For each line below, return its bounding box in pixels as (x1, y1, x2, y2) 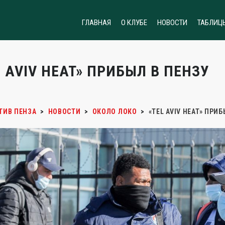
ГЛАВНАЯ (82, 18, 111, 27)
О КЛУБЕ (121, 18, 147, 27)
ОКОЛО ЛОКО (92, 107, 137, 116)
